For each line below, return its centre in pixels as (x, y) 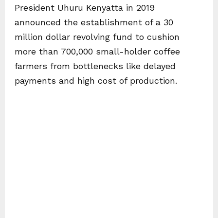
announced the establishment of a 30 (94, 22)
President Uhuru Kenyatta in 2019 (85, 8)
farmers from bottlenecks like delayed (95, 66)
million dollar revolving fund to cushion (97, 37)
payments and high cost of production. (96, 81)
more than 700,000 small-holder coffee (97, 52)
